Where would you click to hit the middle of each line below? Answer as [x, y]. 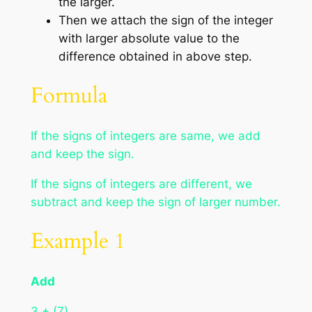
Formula [69, 96]
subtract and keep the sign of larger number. [155, 202]
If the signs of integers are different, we [141, 184]
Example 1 [78, 241]
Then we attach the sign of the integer [165, 20]
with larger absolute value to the [149, 38]
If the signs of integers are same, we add [145, 135]
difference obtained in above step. [155, 56]
